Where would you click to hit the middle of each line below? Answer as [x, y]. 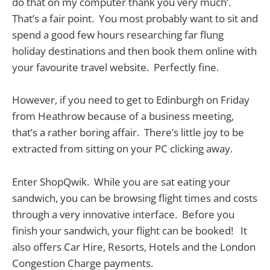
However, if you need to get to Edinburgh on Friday [131, 100]
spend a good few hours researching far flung [118, 35]
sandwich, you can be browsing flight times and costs [135, 198]
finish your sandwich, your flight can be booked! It [130, 230]
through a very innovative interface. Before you [123, 214]
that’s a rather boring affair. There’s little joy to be [128, 133]
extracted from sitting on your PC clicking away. [124, 149]
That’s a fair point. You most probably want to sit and [135, 19]
